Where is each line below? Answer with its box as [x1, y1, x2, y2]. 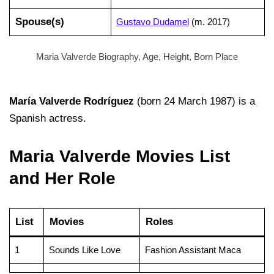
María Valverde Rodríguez [9, 95, 134, 107]
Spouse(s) [15, 16, 64, 28]
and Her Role [9, 169, 116, 188]
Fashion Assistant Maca [144, 245, 241, 255]
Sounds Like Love [48, 245, 120, 255]
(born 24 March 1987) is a [134, 95, 255, 107]
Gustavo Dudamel [116, 17, 189, 27]
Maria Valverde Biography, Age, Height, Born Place [36, 51, 238, 62]
